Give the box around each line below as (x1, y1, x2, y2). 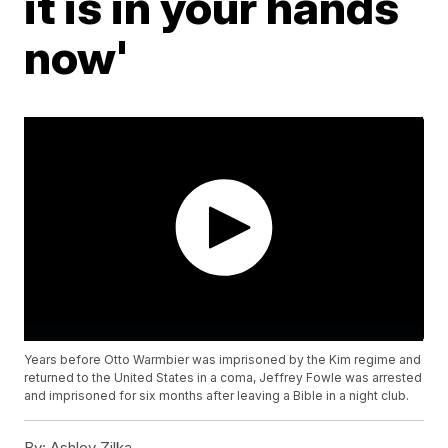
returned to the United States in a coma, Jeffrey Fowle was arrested (24, 370, 423, 386)
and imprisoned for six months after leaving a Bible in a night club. (24, 388, 410, 404)
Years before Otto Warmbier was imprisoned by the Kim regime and (24, 352, 422, 368)
